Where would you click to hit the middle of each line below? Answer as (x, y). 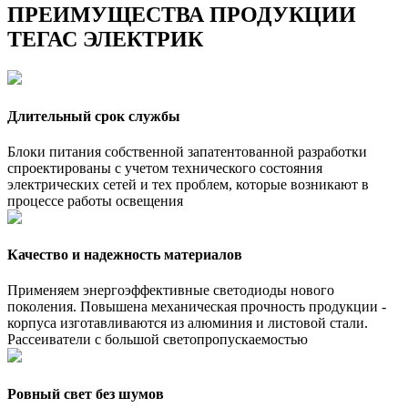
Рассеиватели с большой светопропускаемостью (158, 340)
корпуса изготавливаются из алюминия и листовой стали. (188, 323)
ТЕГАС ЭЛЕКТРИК (105, 40)
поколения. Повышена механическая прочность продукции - (197, 307)
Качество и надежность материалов (125, 255)
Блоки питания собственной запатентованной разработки (187, 151)
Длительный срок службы (94, 116)
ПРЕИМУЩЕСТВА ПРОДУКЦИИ (182, 15)
